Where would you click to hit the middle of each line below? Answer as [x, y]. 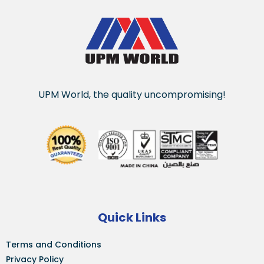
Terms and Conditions [54, 245]
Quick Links [132, 218]
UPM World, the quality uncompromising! [132, 95]
